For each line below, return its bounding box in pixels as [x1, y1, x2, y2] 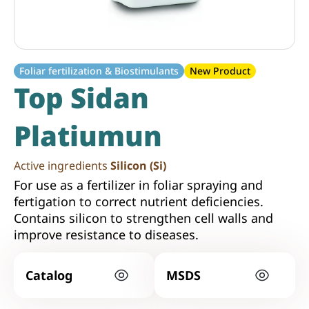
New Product [190, 64, 250, 78]
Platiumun [14, 117, 162, 155]
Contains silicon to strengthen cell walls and [14, 210, 273, 227]
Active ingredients [14, 158, 110, 174]
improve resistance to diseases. [14, 226, 199, 243]
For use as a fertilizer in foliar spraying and [14, 177, 263, 194]
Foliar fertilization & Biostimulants [19, 64, 179, 78]
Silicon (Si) [110, 158, 166, 174]
